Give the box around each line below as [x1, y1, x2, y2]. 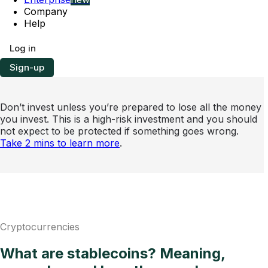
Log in [10, 42, 36, 54]
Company [24, 5, 68, 18]
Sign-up [10, 62, 44, 74]
